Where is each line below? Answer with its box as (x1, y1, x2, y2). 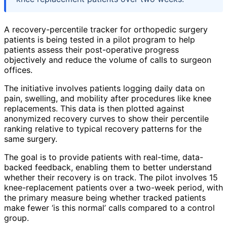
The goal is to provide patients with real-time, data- (4, 152, 203, 163)
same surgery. (4, 134, 57, 144)
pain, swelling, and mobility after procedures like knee (4, 93, 211, 104)
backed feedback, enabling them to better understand (4, 162, 212, 173)
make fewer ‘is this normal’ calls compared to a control (4, 203, 215, 213)
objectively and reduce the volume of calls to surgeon (4, 55, 211, 65)
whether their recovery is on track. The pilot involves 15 (4, 172, 218, 183)
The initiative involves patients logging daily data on (4, 83, 205, 94)
